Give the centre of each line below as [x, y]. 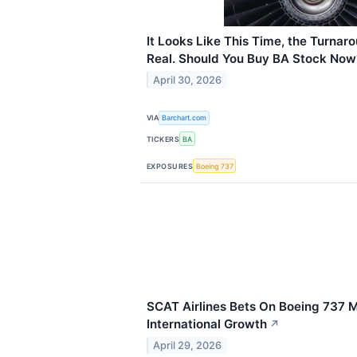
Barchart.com [184, 118]
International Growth [207, 324]
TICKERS [163, 139]
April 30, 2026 [188, 80]
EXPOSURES [170, 166]
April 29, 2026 [188, 346]
